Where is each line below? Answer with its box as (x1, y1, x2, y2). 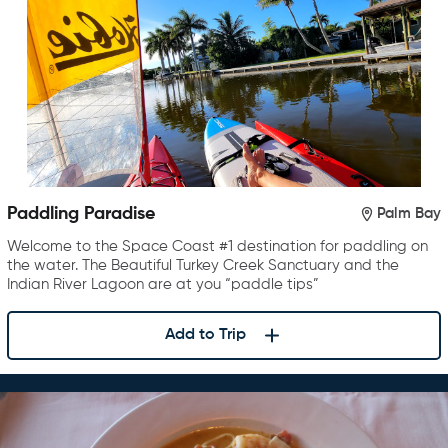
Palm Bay (377, 206, 441, 222)
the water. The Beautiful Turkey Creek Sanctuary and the (7, 257, 399, 273)
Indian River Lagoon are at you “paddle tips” (7, 276, 319, 292)
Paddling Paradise (7, 204, 155, 223)
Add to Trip (164, 327, 246, 344)
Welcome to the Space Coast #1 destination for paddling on (7, 238, 428, 254)
